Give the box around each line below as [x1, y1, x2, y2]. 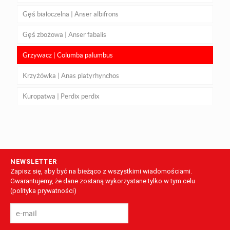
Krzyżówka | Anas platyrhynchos [23, 71, 119, 80]
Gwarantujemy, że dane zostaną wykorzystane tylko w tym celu [10, 177, 195, 185]
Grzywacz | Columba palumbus [23, 51, 113, 59]
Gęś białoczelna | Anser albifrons [23, 10, 119, 18]
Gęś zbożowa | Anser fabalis [23, 30, 106, 39]
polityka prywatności [12, 186, 74, 195]
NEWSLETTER [10, 157, 57, 165]
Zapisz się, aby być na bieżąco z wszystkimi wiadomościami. [10, 167, 192, 175]
